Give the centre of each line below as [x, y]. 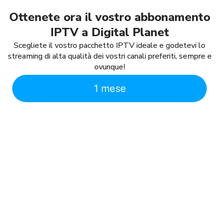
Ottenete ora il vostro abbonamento [109, 17]
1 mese [110, 89]
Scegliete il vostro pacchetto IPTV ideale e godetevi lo [109, 46]
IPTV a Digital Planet [109, 33]
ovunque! [109, 67]
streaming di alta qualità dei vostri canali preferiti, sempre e [109, 56]
